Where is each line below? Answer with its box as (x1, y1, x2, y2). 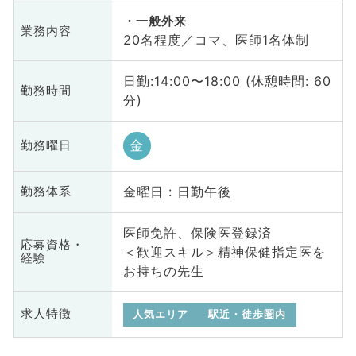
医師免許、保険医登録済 (122, 225, 272, 242)
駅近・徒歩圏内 (208, 308, 287, 320)
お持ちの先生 (122, 263, 204, 280)
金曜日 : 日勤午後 (122, 184, 231, 200)
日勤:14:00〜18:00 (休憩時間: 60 (122, 73, 331, 90)
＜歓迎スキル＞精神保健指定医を (122, 244, 326, 261)
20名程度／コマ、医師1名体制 (122, 32, 309, 48)
